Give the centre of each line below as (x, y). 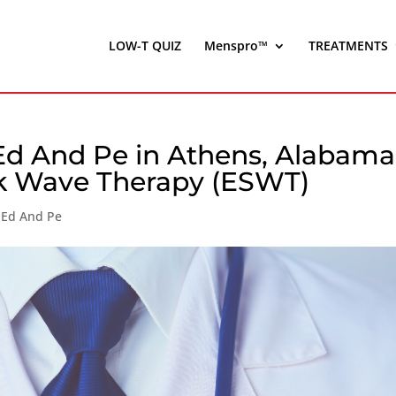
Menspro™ (236, 46)
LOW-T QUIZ (145, 46)
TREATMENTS (348, 46)
